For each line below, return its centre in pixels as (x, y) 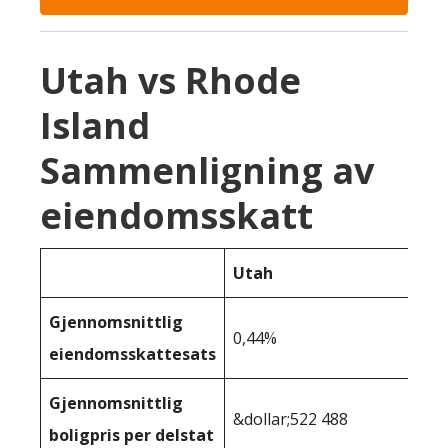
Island (95, 125)
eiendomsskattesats (132, 354)
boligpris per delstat (131, 435)
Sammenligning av (207, 170)
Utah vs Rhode (170, 80)
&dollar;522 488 (290, 419)
